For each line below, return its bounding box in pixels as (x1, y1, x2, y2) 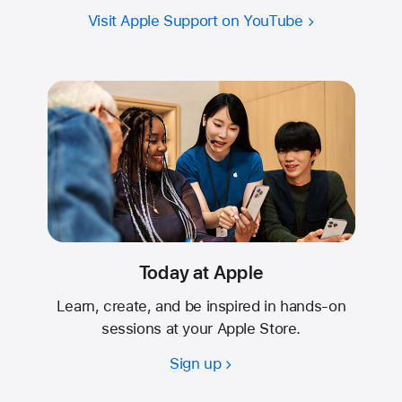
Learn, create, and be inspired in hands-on (56, 297, 346, 316)
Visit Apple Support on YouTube (87, 12, 303, 31)
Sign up (169, 354, 222, 372)
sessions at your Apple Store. (100, 319, 301, 338)
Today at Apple (138, 260, 264, 284)
